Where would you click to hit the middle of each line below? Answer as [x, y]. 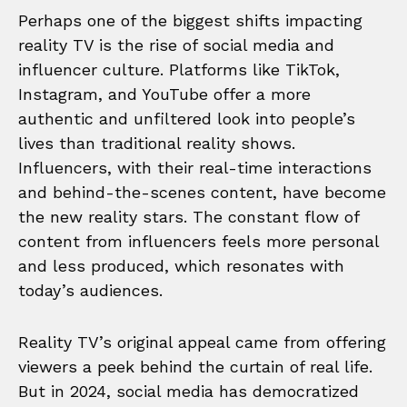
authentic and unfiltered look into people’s [187, 118]
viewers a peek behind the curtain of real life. [195, 366]
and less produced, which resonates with [181, 265]
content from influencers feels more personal [199, 241]
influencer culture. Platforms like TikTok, [179, 69]
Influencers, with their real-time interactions [195, 167]
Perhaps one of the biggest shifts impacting [190, 20]
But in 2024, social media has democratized [189, 391]
